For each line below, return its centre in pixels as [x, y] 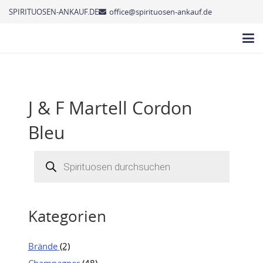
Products [51, 154]
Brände [43, 246]
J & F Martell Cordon [110, 108]
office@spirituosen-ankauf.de [161, 11]
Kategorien [67, 216]
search [46, 163]
